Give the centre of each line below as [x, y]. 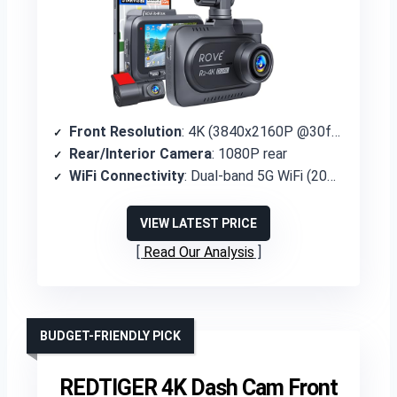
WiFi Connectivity [127, 176]
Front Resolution [125, 132]
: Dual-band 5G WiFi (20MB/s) [256, 176]
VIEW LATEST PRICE [198, 223]
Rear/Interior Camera [140, 154]
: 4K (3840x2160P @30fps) [257, 132]
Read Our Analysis [198, 252]
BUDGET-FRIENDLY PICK [110, 336]
